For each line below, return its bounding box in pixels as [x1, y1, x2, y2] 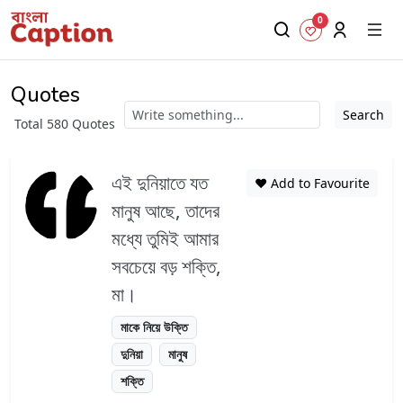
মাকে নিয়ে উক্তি [121, 318, 189, 336]
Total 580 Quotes [14, 115, 115, 132]
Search [343, 106, 384, 123]
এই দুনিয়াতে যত [112, 170, 208, 195]
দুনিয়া [121, 345, 144, 363]
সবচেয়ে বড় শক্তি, [112, 254, 221, 279]
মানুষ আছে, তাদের [112, 198, 219, 223]
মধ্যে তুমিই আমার [112, 226, 219, 251]
